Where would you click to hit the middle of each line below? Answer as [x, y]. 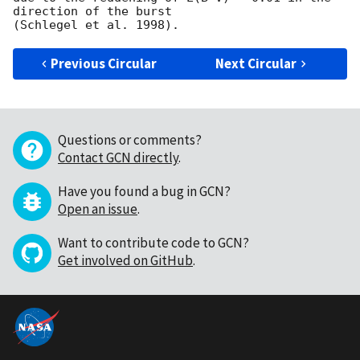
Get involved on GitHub [125, 261]
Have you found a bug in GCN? [144, 192]
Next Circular [256, 64]
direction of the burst [92, 12]
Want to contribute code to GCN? [153, 243]
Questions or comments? [130, 140]
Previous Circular [104, 64]
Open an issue [98, 209]
